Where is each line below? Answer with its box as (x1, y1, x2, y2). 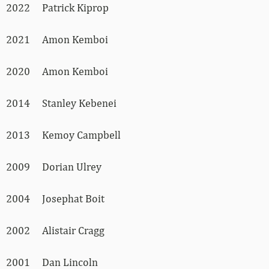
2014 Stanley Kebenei (6, 97, 116, 110)
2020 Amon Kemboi (6, 65, 108, 78)
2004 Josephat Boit (6, 192, 104, 205)
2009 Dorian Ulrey (6, 160, 101, 174)
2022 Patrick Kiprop (6, 1, 109, 14)
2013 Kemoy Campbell (6, 128, 121, 142)
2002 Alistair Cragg (6, 224, 104, 237)
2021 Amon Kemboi (6, 33, 108, 46)
